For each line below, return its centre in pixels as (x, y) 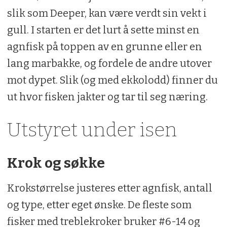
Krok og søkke (56, 163)
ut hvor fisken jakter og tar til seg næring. (107, 97)
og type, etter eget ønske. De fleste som (99, 204)
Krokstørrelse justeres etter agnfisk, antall (109, 188)
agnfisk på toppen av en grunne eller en (104, 46)
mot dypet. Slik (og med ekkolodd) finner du (112, 80)
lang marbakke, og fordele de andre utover (109, 63)
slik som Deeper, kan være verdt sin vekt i (107, 13)
